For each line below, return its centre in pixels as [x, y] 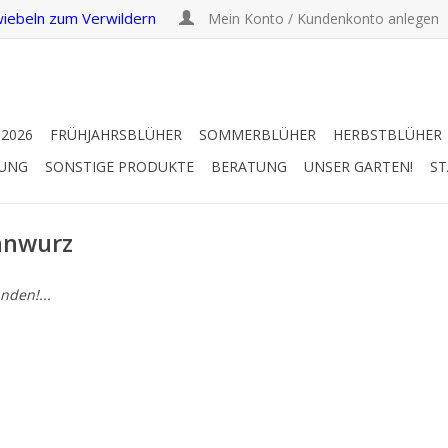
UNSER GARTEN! [358, 166]
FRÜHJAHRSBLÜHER [116, 134]
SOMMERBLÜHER [257, 134]
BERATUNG [249, 166]
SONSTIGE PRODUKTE [119, 166]
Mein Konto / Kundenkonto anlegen [323, 18]
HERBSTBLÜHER [387, 134]
